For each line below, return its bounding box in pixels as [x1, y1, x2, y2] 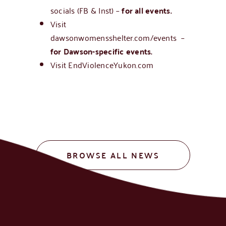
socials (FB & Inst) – [50, 3, 122, 17]
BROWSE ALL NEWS [67, 147, 159, 162]
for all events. [122, 3, 172, 18]
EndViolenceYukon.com [68, 57, 156, 72]
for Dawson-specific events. [50, 43, 153, 59]
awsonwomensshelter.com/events [55, 30, 177, 44]
